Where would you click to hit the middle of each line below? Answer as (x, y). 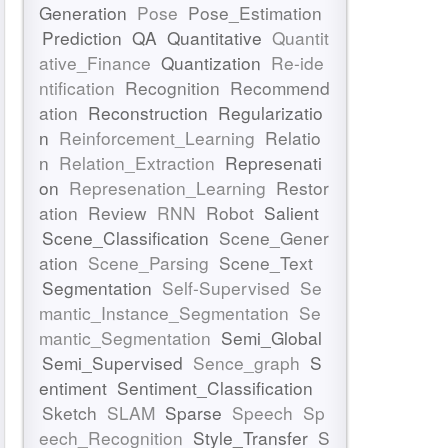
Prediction (82, 37)
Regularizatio (270, 112)
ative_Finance (95, 62)
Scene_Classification (125, 237)
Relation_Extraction (137, 162)
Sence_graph (246, 362)
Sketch (69, 412)
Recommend (280, 87)
